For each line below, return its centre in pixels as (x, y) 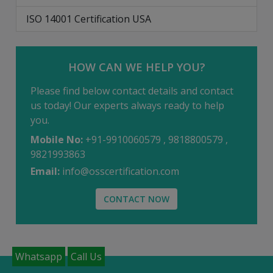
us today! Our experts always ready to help (127, 105)
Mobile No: (57, 139)
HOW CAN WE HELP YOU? (136, 67)
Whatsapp (39, 257)
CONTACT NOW (136, 199)
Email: (45, 171)
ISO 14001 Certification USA (89, 19)
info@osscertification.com (121, 171)
